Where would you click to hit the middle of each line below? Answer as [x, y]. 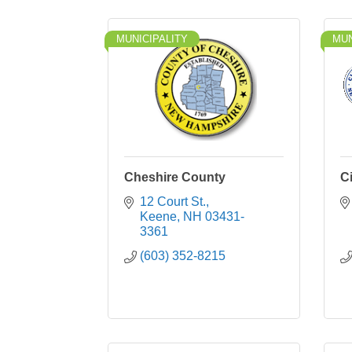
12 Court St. [173, 202]
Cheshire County [175, 177]
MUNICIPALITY [152, 39]
